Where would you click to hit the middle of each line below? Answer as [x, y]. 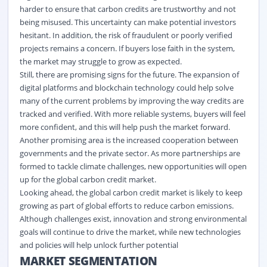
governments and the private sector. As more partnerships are [130, 153]
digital [30, 87]
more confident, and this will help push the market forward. [125, 127]
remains [64, 48]
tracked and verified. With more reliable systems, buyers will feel [132, 114]
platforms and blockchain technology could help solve [137, 87]
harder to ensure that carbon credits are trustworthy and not [128, 9]
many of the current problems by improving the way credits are [131, 100]
